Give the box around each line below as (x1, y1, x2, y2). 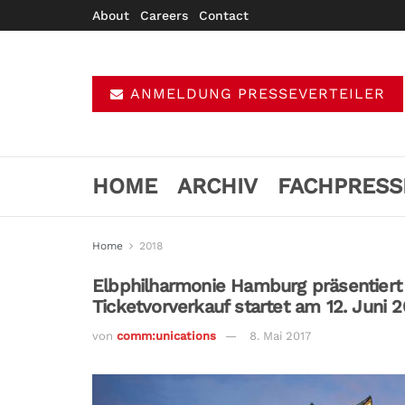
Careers (140, 8, 188, 23)
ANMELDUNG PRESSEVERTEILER (126, 84, 385, 102)
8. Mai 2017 (250, 329, 311, 343)
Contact (199, 8, 249, 23)
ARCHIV (177, 174, 258, 199)
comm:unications (117, 329, 216, 343)
